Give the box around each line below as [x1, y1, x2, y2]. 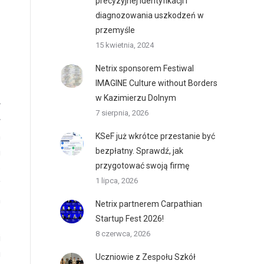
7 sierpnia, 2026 [95, 108, 148, 117]
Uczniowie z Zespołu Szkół [95, 252, 196, 262]
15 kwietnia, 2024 [95, 41, 154, 49]
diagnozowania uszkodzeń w [95, 11, 204, 20]
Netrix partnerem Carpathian [95, 199, 202, 209]
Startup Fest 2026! [95, 214, 164, 223]
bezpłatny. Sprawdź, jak [95, 146, 183, 156]
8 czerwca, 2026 [95, 229, 150, 238]
